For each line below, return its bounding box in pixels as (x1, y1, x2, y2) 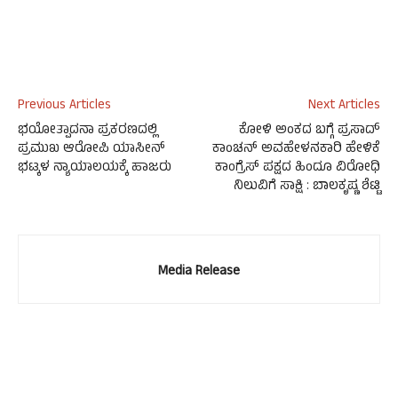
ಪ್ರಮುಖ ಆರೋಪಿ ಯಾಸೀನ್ (18, 139, 165, 162)
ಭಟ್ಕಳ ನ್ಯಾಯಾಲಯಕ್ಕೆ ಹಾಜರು (18, 157, 171, 180)
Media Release (158, 261, 240, 284)
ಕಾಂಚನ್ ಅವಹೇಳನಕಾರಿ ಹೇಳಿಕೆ (212, 139, 380, 162)
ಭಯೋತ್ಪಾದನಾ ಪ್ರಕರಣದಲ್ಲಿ (18, 120, 157, 143)
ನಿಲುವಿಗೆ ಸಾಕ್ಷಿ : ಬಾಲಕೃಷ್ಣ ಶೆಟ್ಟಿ (234, 176, 380, 199)
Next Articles (308, 95, 380, 118)
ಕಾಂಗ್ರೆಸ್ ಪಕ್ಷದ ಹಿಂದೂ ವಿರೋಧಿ (215, 157, 380, 180)
